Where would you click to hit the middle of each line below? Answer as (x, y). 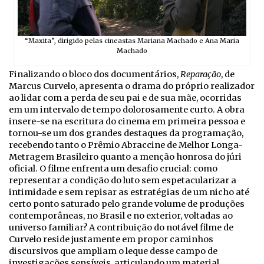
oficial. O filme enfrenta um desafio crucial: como (113, 169)
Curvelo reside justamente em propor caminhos (111, 240)
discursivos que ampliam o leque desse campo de (113, 251)
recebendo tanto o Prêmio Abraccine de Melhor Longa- (126, 145)
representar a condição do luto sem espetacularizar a (123, 181)
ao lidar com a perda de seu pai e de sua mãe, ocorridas (125, 98)
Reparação (201, 75)
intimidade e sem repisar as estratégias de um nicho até (129, 192)
